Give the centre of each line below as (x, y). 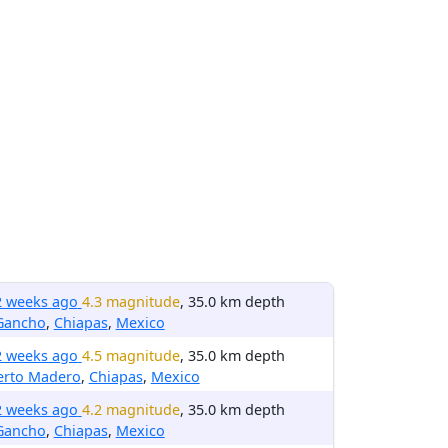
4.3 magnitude (130, 301)
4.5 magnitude (130, 355)
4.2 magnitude (130, 409)
